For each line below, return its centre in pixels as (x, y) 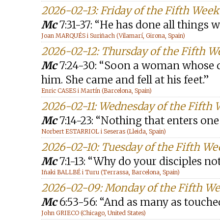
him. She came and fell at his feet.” (125, 80)
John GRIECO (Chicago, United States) (94, 213)
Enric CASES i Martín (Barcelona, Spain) (96, 91)
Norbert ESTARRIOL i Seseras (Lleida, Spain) (104, 131)
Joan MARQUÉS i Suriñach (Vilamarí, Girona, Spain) (113, 36)
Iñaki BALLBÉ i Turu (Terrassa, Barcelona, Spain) (110, 172)
